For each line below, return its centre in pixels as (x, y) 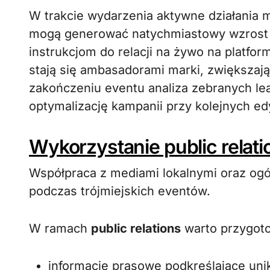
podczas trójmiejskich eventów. (120, 191)
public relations (136, 228)
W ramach (60, 228)
